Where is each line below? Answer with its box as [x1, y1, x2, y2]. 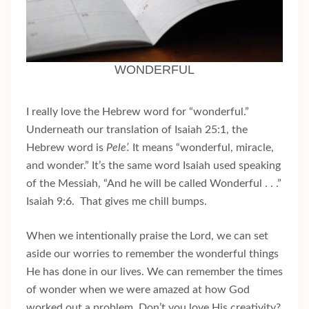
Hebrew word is [26, 142, 106, 154]
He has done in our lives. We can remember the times [26, 266, 283, 278]
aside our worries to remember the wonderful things [26, 248, 279, 260]
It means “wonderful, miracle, [130, 142, 274, 154]
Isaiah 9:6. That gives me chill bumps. [26, 196, 207, 208]
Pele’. [106, 142, 130, 154]
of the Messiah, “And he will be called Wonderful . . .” [26, 178, 281, 190]
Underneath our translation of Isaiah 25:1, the [26, 124, 248, 136]
